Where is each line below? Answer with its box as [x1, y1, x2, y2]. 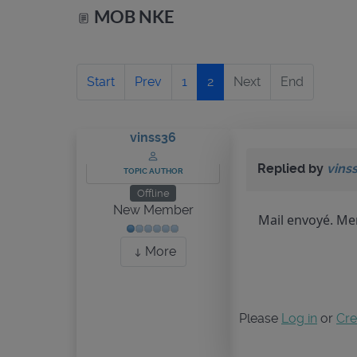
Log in [281, 311, 317, 326]
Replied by [257, 161, 327, 176]
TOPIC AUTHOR [123, 167, 183, 175]
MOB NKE [91, 6, 175, 26]
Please [239, 311, 281, 326]
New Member [112, 202, 194, 218]
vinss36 [130, 130, 176, 145]
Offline [136, 186, 170, 199]
